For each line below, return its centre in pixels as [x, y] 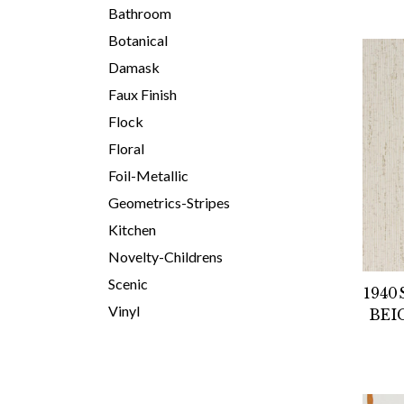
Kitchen [132, 230]
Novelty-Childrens [165, 257]
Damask [134, 67]
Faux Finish [142, 94]
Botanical [138, 40]
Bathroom [140, 13]
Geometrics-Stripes [169, 202]
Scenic [128, 284]
